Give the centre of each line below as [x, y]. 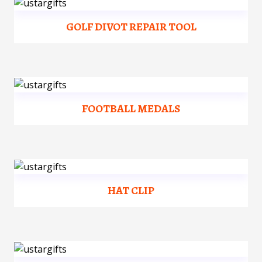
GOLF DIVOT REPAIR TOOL [131, 26]
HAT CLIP [131, 191]
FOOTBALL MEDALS [131, 109]
